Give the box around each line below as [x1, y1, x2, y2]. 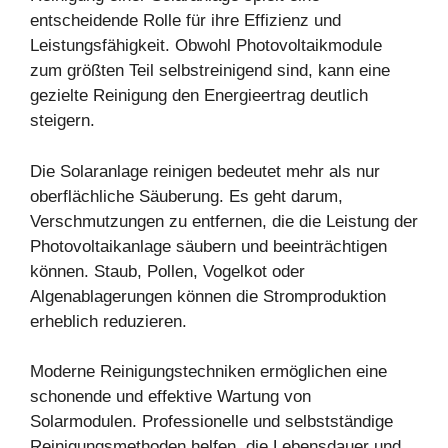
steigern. [30, 111, 95, 131]
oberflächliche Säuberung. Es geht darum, [30, 186, 343, 206]
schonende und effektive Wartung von [30, 387, 311, 407]
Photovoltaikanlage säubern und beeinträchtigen [30, 236, 387, 256]
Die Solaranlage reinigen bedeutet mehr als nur [30, 161, 380, 181]
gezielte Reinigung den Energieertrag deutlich [30, 86, 368, 106]
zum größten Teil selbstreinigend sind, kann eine [30, 61, 390, 81]
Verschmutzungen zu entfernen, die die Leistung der [30, 211, 418, 231]
